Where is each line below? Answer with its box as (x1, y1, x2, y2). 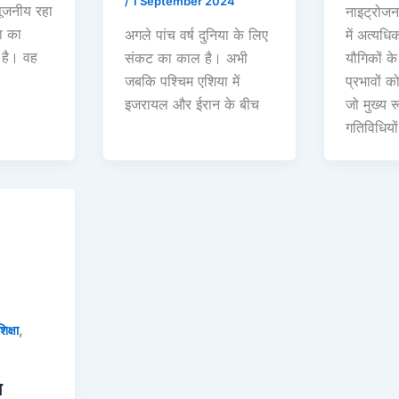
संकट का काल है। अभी (125, 48, 248, 67)
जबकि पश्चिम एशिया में (125, 71, 240, 90)
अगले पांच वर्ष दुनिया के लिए (125, 25, 269, 44)
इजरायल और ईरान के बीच (125, 94, 260, 113)
